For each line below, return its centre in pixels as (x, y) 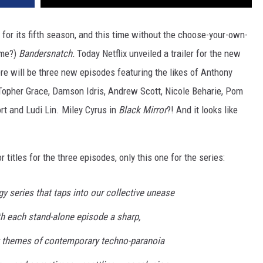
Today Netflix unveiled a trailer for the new (159, 54)
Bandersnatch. (48, 54)
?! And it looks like (202, 110)
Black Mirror (143, 110)
